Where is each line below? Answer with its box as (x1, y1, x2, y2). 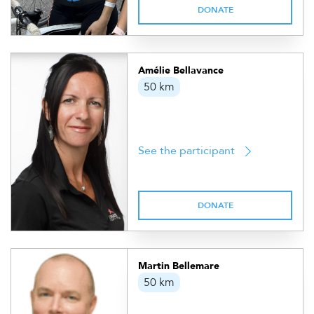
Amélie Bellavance (138, 64, 224, 77)
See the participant (138, 143, 235, 158)
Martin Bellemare (138, 259, 220, 273)
